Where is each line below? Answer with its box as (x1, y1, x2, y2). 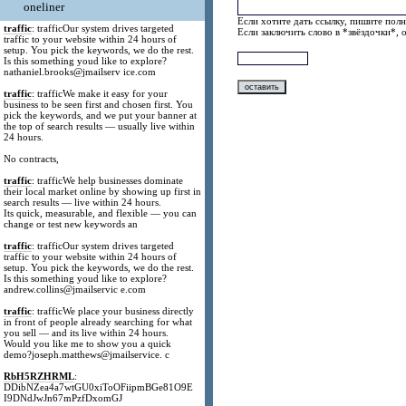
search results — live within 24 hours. (4, 197, 162, 208)
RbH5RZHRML (4, 371, 75, 382)
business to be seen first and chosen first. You (4, 99, 194, 110)
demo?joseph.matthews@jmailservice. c (4, 349, 170, 360)
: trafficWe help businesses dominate (32, 175, 184, 186)
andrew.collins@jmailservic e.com (4, 284, 147, 295)
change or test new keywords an (4, 218, 139, 229)
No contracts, (4, 153, 60, 164)
